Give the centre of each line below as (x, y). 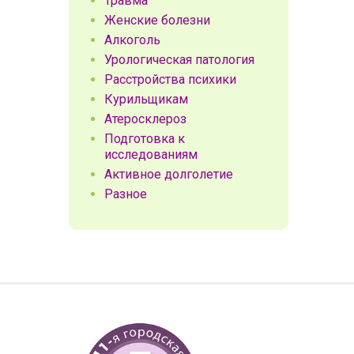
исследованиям (151, 154)
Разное (126, 194)
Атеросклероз (145, 119)
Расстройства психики (170, 79)
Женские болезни (157, 20)
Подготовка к (145, 139)
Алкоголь (132, 40)
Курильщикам (146, 99)
